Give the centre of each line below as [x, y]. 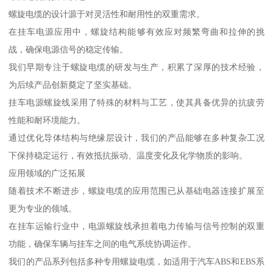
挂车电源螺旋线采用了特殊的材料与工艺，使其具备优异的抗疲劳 [136, 102]
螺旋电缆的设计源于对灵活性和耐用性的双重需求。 [107, 14]
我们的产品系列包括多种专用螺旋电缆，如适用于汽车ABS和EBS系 [136, 261]
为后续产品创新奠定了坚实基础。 [73, 84]
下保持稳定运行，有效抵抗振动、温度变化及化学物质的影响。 [128, 155]
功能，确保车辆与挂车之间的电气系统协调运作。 [103, 243]
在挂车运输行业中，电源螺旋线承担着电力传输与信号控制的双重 [136, 226]
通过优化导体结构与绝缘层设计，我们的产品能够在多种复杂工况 [136, 137]
